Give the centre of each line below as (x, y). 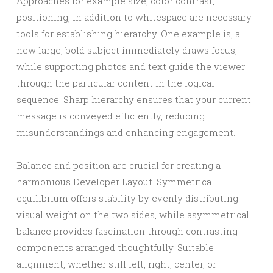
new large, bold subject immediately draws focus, (127, 50)
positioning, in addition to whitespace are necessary (134, 17)
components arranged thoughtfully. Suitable (115, 247)
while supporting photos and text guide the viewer (131, 66)
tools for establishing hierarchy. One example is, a (128, 34)
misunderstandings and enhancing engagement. (126, 132)
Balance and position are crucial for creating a (119, 165)
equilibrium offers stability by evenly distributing (127, 198)
